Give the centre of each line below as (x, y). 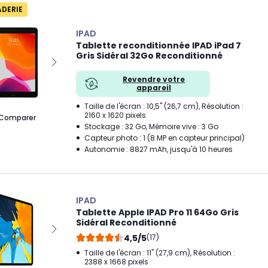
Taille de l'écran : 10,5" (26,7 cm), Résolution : (164, 106)
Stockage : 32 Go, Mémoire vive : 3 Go (151, 127)
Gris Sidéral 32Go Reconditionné (149, 56)
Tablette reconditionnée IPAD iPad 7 (159, 45)
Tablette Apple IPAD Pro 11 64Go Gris (157, 212)
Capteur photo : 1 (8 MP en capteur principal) (165, 138)
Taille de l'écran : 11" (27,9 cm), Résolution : (160, 253)
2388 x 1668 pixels (116, 262)
